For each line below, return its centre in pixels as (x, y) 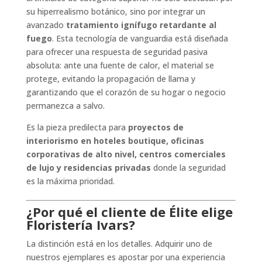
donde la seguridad (188, 167)
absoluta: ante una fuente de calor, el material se (120, 65)
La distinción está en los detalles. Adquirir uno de (119, 243)
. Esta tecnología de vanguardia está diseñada (140, 38)
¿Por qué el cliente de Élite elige (129, 211)
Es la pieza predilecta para (77, 127)
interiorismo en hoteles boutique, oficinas (115, 140)
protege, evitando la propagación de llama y (111, 78)
